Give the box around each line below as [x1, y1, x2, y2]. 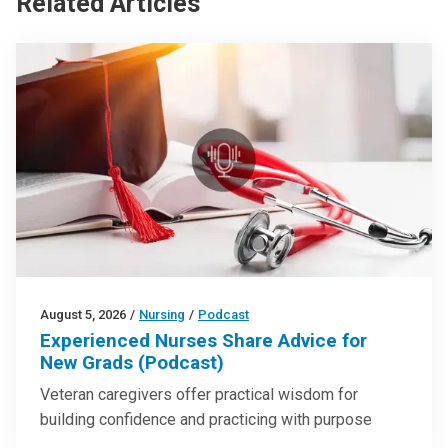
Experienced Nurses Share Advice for [40, 328, 367, 352]
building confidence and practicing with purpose [40, 409, 372, 429]
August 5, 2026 [40, 306, 126, 322]
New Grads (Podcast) [40, 350, 224, 374]
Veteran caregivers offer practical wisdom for [40, 384, 358, 404]
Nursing [139, 306, 185, 322]
